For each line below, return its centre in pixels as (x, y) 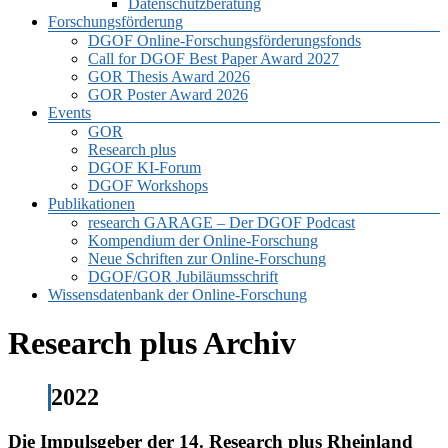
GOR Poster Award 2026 (168, 94)
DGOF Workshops (148, 185)
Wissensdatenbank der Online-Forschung (177, 294)
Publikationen (91, 203)
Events (69, 112)
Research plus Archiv (152, 343)
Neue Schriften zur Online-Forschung (207, 258)
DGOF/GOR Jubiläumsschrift (183, 276)
